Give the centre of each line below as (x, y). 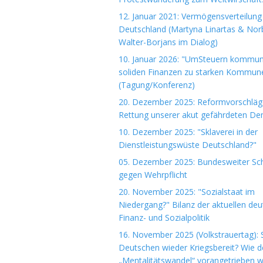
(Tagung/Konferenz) (157, 85)
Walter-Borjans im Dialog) (168, 42)
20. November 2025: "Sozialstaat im (187, 192)
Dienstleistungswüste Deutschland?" (188, 145)
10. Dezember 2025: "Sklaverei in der (188, 132)
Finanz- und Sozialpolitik (164, 218)
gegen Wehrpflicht (153, 175)
